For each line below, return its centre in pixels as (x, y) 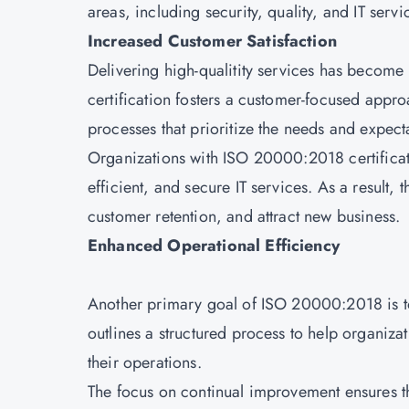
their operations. (150, 362)
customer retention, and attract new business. (244, 216)
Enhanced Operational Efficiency (214, 246)
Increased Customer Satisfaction (212, 41)
